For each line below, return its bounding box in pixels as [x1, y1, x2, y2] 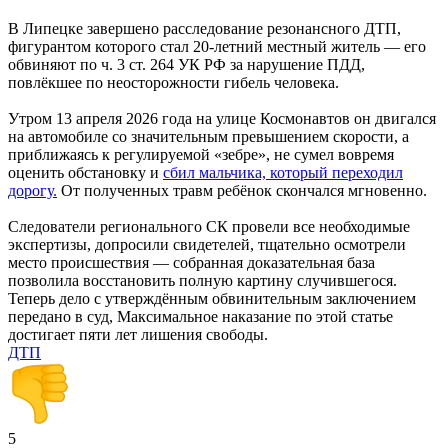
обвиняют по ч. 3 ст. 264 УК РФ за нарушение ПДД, [8, 55, 365, 73]
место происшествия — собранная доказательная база [8, 253, 375, 271]
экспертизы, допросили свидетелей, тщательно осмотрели [8, 235, 406, 253]
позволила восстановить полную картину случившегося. [8, 271, 397, 289]
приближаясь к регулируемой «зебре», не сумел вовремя [8, 145, 394, 163]
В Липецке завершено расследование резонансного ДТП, [8, 19, 401, 37]
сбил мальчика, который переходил [163, 163, 403, 181]
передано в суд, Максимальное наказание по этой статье [8, 307, 393, 325]
